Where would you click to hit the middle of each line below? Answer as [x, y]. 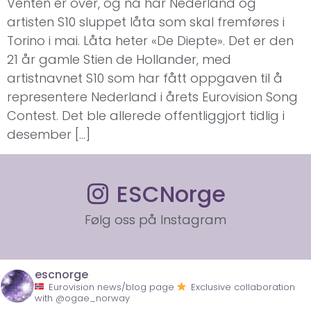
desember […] [49, 135]
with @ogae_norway [82, 299]
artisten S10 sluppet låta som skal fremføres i [146, 22]
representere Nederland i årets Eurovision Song [152, 97]
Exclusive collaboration [242, 287]
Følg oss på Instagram [155, 219]
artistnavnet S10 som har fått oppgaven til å [145, 78]
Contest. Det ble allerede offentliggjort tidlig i [146, 116]
